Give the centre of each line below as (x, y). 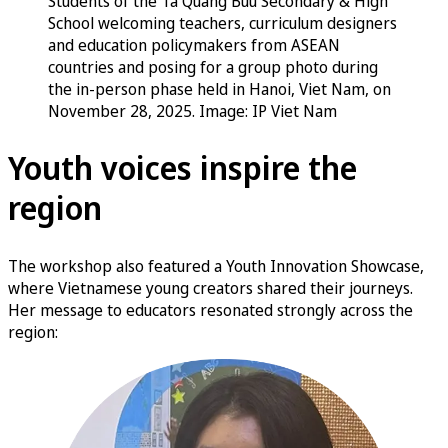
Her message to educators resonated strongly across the (210, 310)
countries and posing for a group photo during (213, 66)
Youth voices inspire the (182, 168)
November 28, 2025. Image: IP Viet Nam (192, 110)
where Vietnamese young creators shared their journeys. (210, 288)
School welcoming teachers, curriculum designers (222, 22)
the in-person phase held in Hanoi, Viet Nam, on (219, 88)
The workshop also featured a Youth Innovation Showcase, (216, 266)
